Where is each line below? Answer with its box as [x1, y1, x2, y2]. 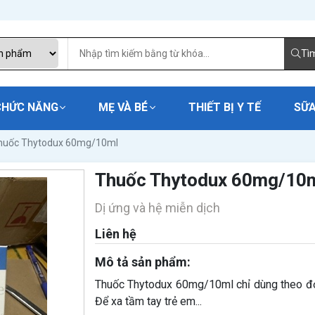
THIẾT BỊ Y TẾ [188, 101, 261, 114]
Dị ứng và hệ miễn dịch [94, 200, 220, 215]
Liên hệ [94, 226, 136, 241]
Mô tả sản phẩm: [94, 255, 191, 269]
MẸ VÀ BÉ [98, 101, 148, 114]
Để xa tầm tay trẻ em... [94, 295, 202, 308]
